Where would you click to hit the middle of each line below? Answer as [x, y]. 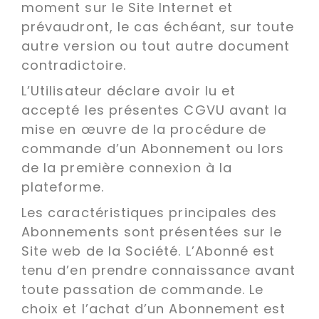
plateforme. [63, 187]
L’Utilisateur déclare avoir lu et [129, 91]
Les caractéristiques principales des [150, 213]
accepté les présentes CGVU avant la [155, 110]
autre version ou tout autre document [156, 46]
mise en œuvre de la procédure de [144, 129]
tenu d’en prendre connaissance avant [159, 270]
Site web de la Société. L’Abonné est [148, 251]
